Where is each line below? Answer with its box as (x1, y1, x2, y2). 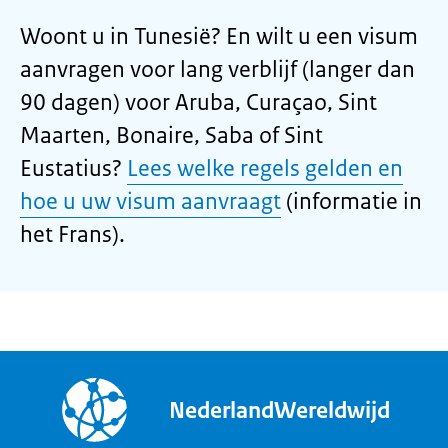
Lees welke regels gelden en (127, 154, 403, 183)
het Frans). (20, 220, 125, 249)
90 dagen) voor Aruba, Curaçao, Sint (20, 88, 377, 117)
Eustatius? (20, 154, 127, 183)
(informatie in (281, 187, 422, 216)
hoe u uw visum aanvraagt (20, 187, 281, 216)
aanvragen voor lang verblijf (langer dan (20, 55, 415, 84)
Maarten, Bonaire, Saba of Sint (20, 121, 323, 150)
